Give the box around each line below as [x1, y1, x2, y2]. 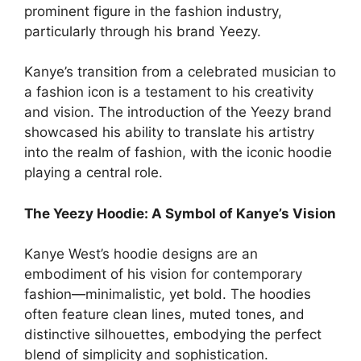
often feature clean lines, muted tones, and [24, 306, 305, 322]
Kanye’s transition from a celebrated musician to [24, 64, 336, 80]
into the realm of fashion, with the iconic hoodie [24, 144, 332, 160]
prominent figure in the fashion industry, [24, 2, 282, 19]
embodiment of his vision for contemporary [24, 266, 302, 282]
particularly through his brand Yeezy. [24, 23, 261, 39]
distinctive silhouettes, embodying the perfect [24, 326, 322, 342]
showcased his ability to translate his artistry [24, 124, 314, 140]
